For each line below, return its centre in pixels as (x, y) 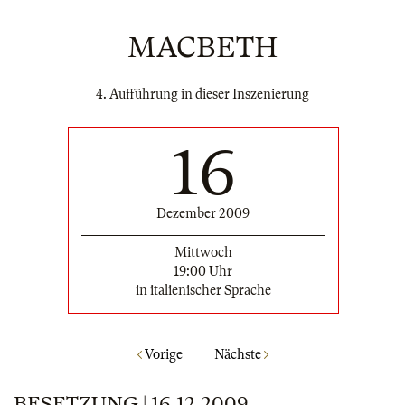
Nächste (239, 355)
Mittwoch (203, 252)
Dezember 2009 (203, 213)
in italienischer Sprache (203, 290)
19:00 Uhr (203, 271)
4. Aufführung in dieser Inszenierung (202, 94)
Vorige (162, 355)
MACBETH (202, 47)
